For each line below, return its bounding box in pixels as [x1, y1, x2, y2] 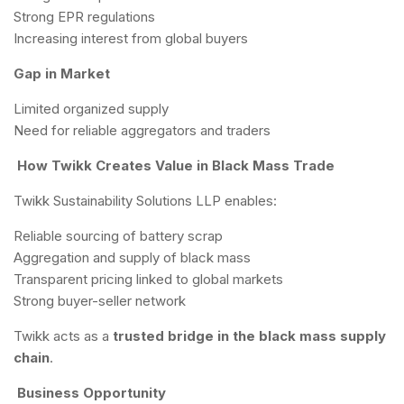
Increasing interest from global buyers [14, 30, 248, 47]
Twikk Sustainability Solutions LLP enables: [14, 192, 277, 209]
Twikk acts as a [14, 327, 113, 344]
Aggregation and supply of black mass [14, 249, 251, 266]
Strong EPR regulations [14, 8, 155, 25]
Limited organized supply [14, 100, 169, 117]
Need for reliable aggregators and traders [14, 122, 271, 139]
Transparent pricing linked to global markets [14, 271, 283, 288]
